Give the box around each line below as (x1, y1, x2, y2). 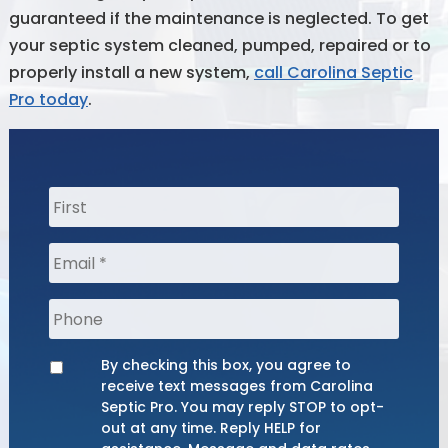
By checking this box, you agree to (101, 355, 352, 376)
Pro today (8, 88, 88, 112)
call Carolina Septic (253, 61, 413, 85)
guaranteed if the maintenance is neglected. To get (8, 7, 429, 31)
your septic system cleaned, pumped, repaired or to (8, 34, 431, 58)
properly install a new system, (8, 61, 254, 85)
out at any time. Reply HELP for (101, 418, 322, 439)
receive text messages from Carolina (101, 376, 374, 397)
